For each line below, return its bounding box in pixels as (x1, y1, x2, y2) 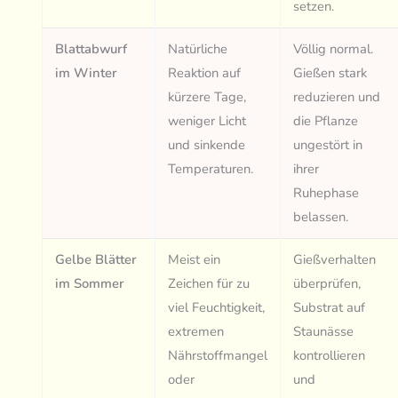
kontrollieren (293, 346, 366, 365)
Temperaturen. (168, 160, 254, 179)
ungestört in (293, 136, 363, 155)
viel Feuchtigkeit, (168, 298, 266, 317)
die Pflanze (293, 112, 359, 131)
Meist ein (168, 251, 221, 269)
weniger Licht (168, 112, 247, 131)
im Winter (55, 64, 118, 83)
